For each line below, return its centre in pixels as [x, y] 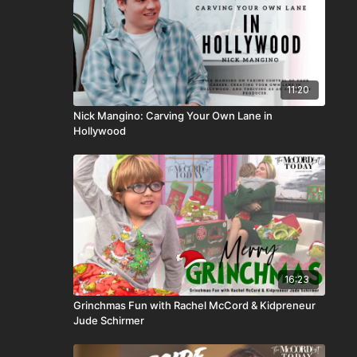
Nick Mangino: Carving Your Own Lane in [173, 115]
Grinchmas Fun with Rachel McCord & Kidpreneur [194, 305]
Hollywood [99, 130]
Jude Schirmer [108, 320]
